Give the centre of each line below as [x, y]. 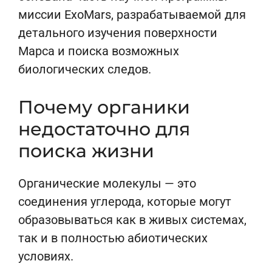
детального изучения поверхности [118, 33]
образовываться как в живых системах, [132, 220]
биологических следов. [85, 69]
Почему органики [104, 107]
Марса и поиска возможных [99, 51]
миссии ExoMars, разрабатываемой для [132, 15]
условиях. [46, 256]
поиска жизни [86, 151]
